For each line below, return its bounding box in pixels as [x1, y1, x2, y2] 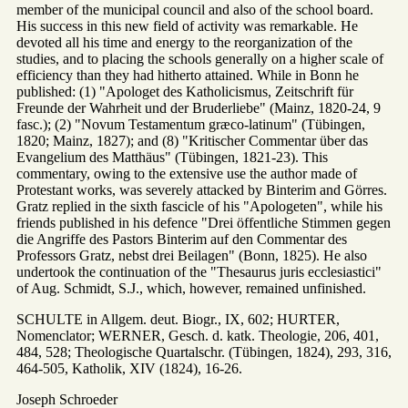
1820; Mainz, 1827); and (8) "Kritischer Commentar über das [16, 132, 368, 148]
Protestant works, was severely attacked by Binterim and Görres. [16, 181, 387, 198]
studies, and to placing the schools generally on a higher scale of [16, 50, 383, 66]
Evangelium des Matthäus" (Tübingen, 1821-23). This [16, 148, 328, 165]
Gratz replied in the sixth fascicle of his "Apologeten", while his [16, 198, 382, 214]
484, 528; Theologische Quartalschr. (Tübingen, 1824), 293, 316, [16, 343, 392, 360]
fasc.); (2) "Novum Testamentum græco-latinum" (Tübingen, [16, 116, 365, 132]
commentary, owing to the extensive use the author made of [16, 165, 357, 181]
